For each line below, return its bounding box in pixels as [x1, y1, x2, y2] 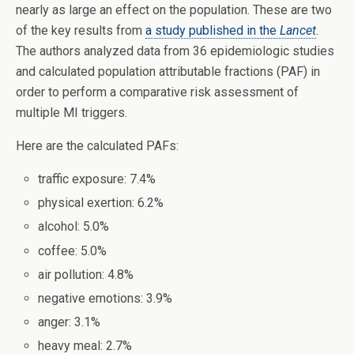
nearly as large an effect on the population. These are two [16, 2, 332, 17]
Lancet [280, 23, 316, 38]
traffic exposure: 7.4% [38, 171, 156, 186]
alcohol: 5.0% [38, 219, 110, 235]
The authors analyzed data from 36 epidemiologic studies [16, 43, 334, 58]
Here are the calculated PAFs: [16, 138, 179, 153]
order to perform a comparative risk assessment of [16, 85, 299, 100]
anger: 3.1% [38, 314, 101, 330]
